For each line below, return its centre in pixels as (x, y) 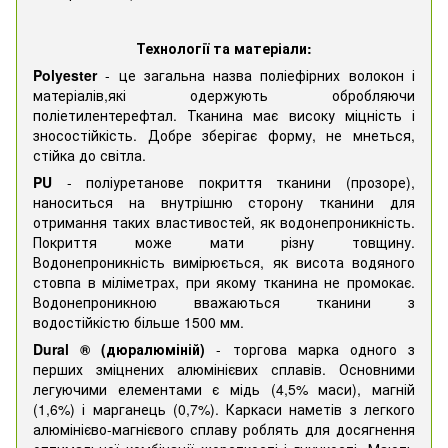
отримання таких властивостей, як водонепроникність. (224, 221)
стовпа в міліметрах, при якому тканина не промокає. (224, 281)
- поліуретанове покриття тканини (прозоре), (233, 181)
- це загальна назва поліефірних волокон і (256, 74)
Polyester (65, 74)
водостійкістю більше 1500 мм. (138, 321)
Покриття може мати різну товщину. (224, 241)
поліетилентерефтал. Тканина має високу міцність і (224, 114)
